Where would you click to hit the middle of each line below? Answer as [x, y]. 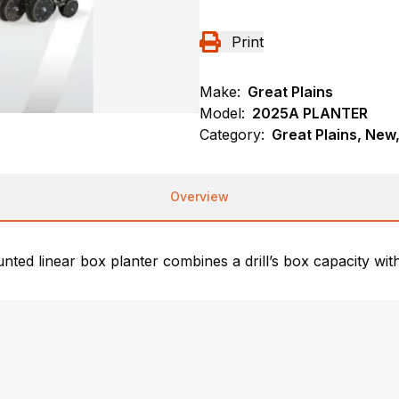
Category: [232, 135]
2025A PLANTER [310, 114]
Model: [222, 114]
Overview [199, 197]
